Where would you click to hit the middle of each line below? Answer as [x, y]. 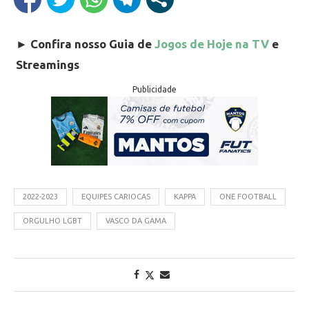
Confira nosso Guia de [92, 44]
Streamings [48, 65]
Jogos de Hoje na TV [212, 44]
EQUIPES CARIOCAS [116, 197]
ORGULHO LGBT [52, 221]
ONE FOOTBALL [248, 197]
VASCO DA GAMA [136, 221]
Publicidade [154, 90]
